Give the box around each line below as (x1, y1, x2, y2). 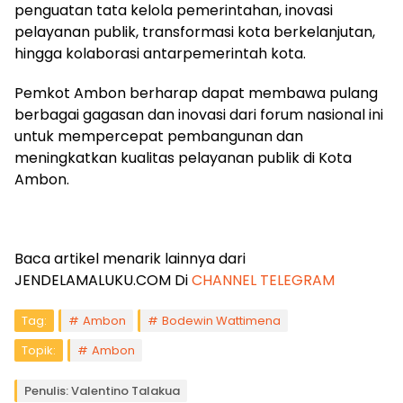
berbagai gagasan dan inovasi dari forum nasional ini (14, 104, 383, 126)
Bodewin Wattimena (162, 312, 281, 330)
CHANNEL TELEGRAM (192, 270, 335, 291)
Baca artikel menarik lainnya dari (14, 248, 246, 270)
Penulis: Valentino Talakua (24, 382, 180, 400)
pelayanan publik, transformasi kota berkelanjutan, (14, 22, 375, 43)
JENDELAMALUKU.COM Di (14, 270, 192, 291)
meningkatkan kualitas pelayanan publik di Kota (14, 148, 352, 169)
